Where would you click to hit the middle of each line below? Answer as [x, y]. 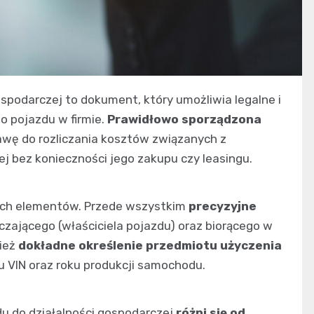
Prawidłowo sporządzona [184, 119]
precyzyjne [223, 206]
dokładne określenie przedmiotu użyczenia [150, 245]
